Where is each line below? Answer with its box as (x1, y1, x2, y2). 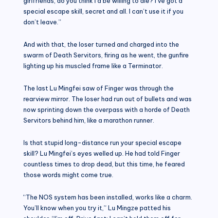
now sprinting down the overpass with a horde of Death (23, 105, 190, 113)
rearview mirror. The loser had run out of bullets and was (23, 94, 192, 103)
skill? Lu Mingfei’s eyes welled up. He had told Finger (23, 149, 180, 157)
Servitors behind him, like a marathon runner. (23, 116, 154, 124)
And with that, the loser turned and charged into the (23, 40, 179, 48)
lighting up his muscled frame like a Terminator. (23, 61, 163, 70)
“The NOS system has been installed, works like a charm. (23, 193, 192, 201)
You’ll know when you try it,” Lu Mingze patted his (23, 203, 171, 212)
